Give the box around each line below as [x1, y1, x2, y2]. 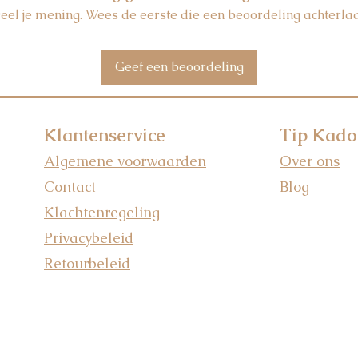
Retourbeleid [44, 254, 130, 272]
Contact [44, 177, 96, 196]
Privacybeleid [44, 229, 133, 247]
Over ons [280, 152, 340, 170]
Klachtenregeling [44, 203, 160, 221]
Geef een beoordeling [114, 58, 244, 75]
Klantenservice [44, 124, 165, 147]
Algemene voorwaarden [44, 152, 206, 170]
